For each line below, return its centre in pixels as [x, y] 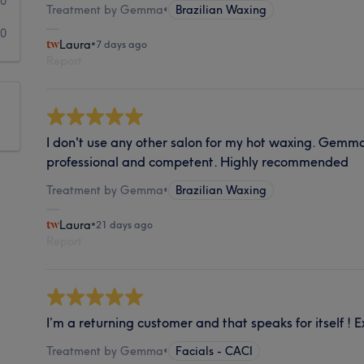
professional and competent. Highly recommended [198, 161]
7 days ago [122, 44]
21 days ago [125, 224]
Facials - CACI [214, 351]
